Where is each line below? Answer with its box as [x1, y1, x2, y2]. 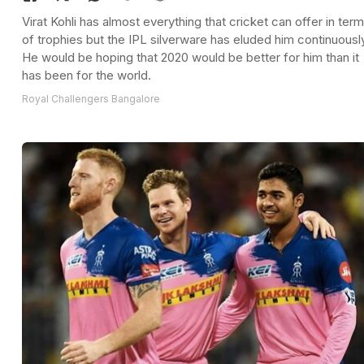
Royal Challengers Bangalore [22, 93, 160, 106]
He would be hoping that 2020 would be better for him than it [22, 50, 359, 66]
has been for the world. [22, 67, 151, 84]
